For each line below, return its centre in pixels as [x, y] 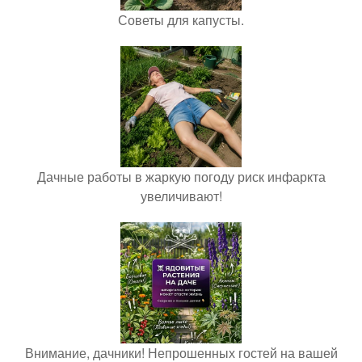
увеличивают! [181, 196]
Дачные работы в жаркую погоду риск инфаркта [181, 177]
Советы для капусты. [181, 20]
